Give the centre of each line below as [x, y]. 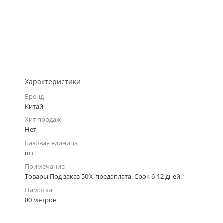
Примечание [45, 166]
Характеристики [53, 81]
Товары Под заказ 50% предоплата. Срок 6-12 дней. [103, 176]
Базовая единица [51, 143]
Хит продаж [43, 119]
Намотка [39, 190]
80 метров [41, 200]
